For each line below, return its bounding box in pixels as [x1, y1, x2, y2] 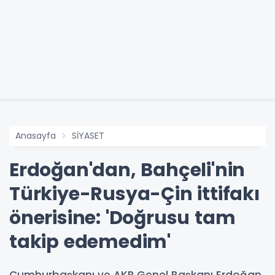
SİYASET [72, 129, 104, 142]
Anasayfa [15, 129, 56, 142]
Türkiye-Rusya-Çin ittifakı [9, 180, 260, 207]
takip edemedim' [9, 228, 171, 255]
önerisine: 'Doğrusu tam [9, 204, 236, 231]
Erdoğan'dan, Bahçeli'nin [9, 157, 246, 183]
